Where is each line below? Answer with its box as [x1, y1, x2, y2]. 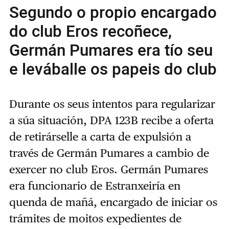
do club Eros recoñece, [9, 20, 172, 44]
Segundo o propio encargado [9, 1, 217, 25]
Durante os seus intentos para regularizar [9, 97, 215, 110]
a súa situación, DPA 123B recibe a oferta [9, 113, 214, 127]
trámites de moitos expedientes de [9, 211, 181, 225]
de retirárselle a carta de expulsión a [9, 129, 191, 143]
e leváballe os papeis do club [9, 58, 217, 82]
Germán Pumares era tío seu [9, 39, 213, 63]
